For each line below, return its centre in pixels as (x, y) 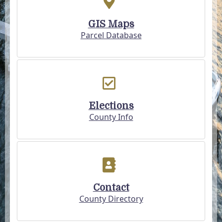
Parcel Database (111, 35)
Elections (111, 106)
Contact (111, 188)
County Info (111, 117)
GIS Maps (111, 24)
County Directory (111, 199)
